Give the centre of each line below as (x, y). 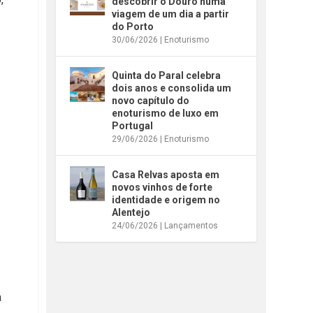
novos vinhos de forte (162, 187)
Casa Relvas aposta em (166, 174)
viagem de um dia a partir (171, 14)
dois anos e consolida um (172, 88)
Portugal (133, 125)
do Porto (133, 26)
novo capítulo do (151, 100)
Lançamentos (191, 225)
